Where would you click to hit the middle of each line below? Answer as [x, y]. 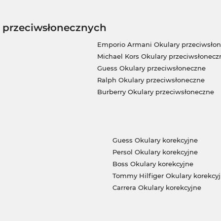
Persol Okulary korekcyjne [155, 152]
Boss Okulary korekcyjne [153, 164]
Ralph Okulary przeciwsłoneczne [151, 80]
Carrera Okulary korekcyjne [157, 188]
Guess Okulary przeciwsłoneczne [151, 68]
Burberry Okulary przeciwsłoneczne [155, 92]
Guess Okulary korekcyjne [155, 140]
